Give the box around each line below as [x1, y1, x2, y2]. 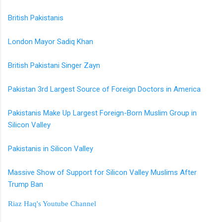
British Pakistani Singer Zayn [8, 60, 100, 70]
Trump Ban [8, 179, 43, 189]
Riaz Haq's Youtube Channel [8, 199, 96, 208]
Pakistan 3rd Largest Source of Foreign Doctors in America [8, 84, 201, 94]
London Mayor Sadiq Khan [8, 37, 93, 46]
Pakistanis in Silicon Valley [8, 144, 93, 153]
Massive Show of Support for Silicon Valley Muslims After [8, 167, 197, 177]
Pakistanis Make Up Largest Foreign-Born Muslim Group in [8, 108, 197, 117]
